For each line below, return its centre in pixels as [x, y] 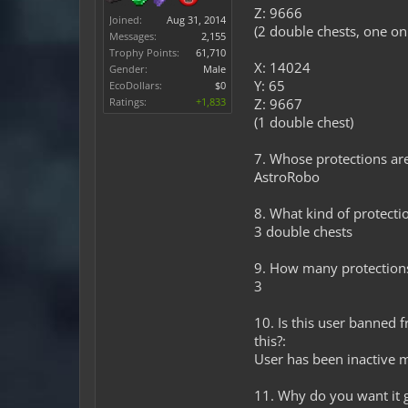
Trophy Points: [144, 52]
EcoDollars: [136, 85]
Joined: [126, 20]
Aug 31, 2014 [196, 20]
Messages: [133, 36]
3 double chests [303, 231]
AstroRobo [287, 177]
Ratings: [128, 102]
